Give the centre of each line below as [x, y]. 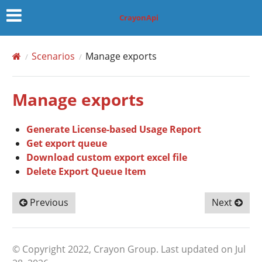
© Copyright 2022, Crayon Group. [87, 249]
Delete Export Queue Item [87, 171]
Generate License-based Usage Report [114, 129]
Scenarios [54, 56]
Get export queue [67, 143]
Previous [48, 202]
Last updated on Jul [204, 249]
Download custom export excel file [107, 157]
